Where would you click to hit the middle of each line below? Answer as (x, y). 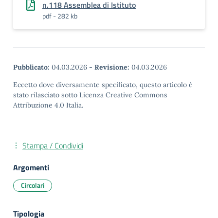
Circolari (33, 185)
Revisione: (112, 67)
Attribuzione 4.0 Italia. (48, 105)
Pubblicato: (31, 67)
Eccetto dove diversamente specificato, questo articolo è (103, 85)
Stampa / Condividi (53, 145)
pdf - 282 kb (60, 16)
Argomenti (31, 167)
